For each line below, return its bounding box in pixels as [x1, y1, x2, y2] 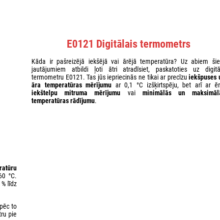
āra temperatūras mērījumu [31, 81, 112, 89]
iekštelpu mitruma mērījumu [31, 88, 121, 97]
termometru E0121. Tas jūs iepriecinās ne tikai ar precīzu [31, 73, 189, 81]
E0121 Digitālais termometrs [66, 37, 191, 50]
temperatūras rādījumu [31, 96, 95, 105]
